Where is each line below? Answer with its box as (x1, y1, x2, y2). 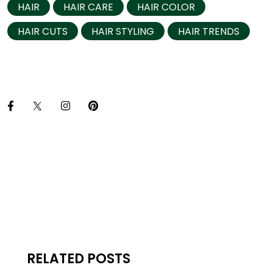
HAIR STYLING (91, 24, 154, 38)
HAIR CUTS (18, 24, 68, 38)
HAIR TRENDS (178, 24, 239, 38)
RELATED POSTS (27, 249, 130, 268)
